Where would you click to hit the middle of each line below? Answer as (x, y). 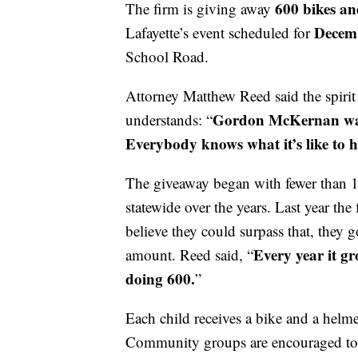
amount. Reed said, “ (189, 254)
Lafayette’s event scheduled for (220, 32)
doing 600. (160, 278)
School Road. (167, 56)
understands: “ (169, 119)
